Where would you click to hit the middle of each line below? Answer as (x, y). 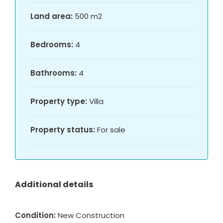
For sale (111, 130)
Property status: (63, 130)
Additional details (54, 185)
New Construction (91, 216)
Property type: (59, 102)
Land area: (52, 16)
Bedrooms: (52, 45)
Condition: (35, 216)
